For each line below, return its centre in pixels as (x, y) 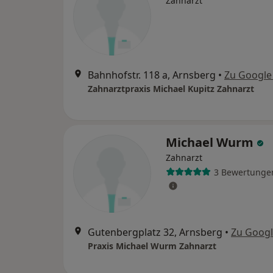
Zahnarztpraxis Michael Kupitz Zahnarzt (171, 89)
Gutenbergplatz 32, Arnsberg (155, 232)
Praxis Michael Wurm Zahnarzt (152, 246)
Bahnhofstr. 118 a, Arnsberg (152, 75)
